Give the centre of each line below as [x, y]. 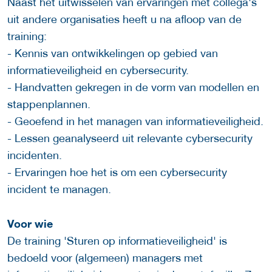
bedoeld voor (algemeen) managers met [105, 258]
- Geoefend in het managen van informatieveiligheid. [135, 121]
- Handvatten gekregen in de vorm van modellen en [133, 87]
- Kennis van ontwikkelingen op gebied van [113, 53]
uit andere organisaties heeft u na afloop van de [124, 19]
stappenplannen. [49, 104]
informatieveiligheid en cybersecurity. [98, 70]
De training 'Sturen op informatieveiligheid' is [117, 241]
